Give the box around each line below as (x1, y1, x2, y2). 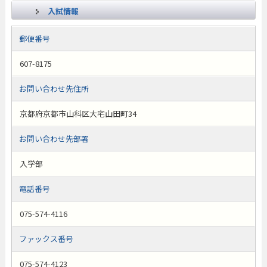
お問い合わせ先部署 (18, 133, 89, 144)
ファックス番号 (18, 233, 73, 244)
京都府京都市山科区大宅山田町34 (19, 108, 136, 119)
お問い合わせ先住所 (18, 83, 89, 94)
